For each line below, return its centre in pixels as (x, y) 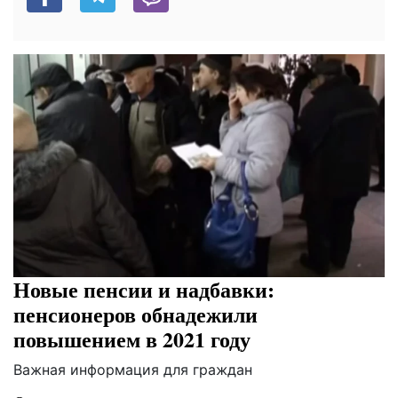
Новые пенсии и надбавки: (144, 290)
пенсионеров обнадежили (135, 314)
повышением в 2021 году (132, 339)
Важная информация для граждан (133, 370)
